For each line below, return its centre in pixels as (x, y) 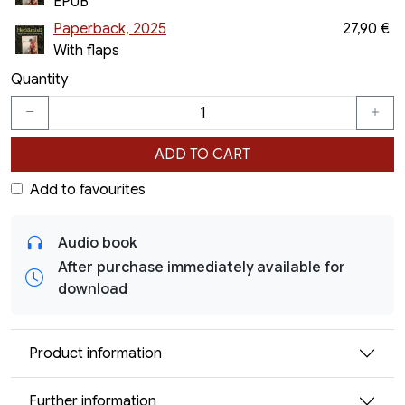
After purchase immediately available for (202, 268)
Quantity (39, 80)
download (93, 289)
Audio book (98, 243)
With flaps (86, 51)
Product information (95, 353)
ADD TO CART (202, 155)
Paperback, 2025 (110, 29)
